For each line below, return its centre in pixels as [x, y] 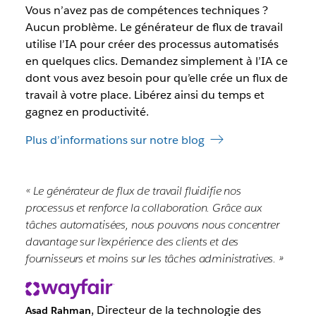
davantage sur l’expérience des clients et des [132, 242]
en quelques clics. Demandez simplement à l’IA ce [156, 61]
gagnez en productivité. [87, 112]
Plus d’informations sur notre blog [115, 140]
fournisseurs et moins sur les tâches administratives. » [154, 259]
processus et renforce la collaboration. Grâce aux [144, 208]
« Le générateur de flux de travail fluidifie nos [133, 191]
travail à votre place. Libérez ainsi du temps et [145, 95]
